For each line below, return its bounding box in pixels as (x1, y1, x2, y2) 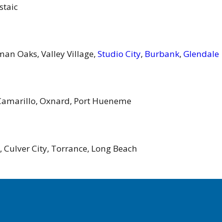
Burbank (145, 48, 179, 60)
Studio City (98, 48, 141, 60)
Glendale (183, 48, 219, 60)
